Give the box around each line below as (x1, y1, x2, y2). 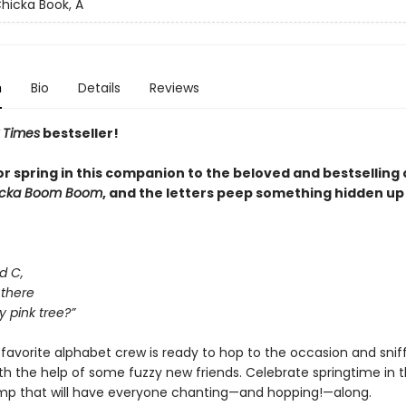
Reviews (149, 79, 199, 97)
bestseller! (39, 124, 119, 142)
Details (77, 79, 121, 97)
